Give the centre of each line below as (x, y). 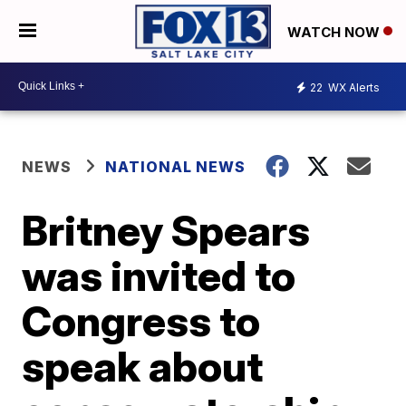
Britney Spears (166, 230)
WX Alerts (353, 88)
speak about (143, 366)
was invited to (159, 275)
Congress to (141, 320)
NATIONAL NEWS (176, 166)
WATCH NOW (335, 32)
